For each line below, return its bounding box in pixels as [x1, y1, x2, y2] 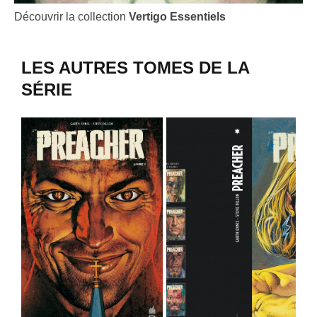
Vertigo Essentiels [129, 11, 226, 23]
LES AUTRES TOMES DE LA [21, 58, 249, 78]
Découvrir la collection [14, 11, 129, 23]
